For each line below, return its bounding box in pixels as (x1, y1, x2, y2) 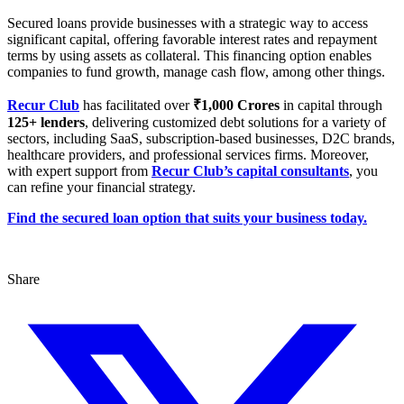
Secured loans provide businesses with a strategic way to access (7, 14, 368, 31)
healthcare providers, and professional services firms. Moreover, (7, 146, 369, 162)
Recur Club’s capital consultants (151, 162, 349, 179)
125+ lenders (7, 114, 85, 130)
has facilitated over (79, 96, 193, 113)
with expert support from (7, 162, 151, 179)
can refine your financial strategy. (7, 179, 196, 195)
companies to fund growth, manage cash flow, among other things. (7, 63, 385, 79)
